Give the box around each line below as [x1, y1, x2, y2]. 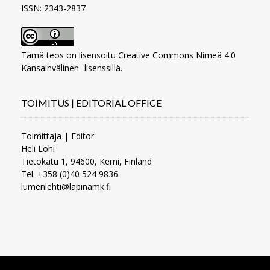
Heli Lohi [21, 142, 55, 154]
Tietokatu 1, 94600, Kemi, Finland [21, 155, 152, 167]
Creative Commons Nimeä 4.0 [118, 49, 236, 61]
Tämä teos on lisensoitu [21, 49, 118, 61]
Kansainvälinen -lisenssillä [21, 61, 121, 74]
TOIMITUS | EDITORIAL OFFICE [21, 96, 162, 108]
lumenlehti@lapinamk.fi [21, 180, 111, 192]
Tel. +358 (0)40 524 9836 [21, 168, 118, 180]
